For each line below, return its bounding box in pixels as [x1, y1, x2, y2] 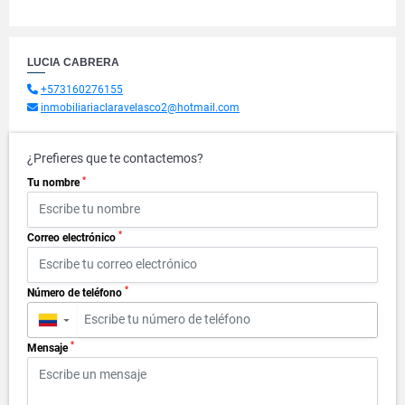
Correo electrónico [27, 231, 118, 244]
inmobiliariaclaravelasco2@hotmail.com [41, 101, 240, 114]
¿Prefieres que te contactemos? [27, 151, 203, 165]
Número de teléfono [27, 286, 125, 299]
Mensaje [27, 341, 71, 354]
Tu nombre [27, 176, 82, 189]
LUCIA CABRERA [27, 56, 119, 69]
